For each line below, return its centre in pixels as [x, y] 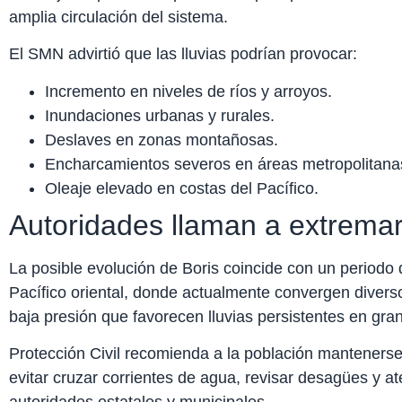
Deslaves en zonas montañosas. [162, 140]
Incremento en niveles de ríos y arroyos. [188, 91]
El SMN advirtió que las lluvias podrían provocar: [183, 54]
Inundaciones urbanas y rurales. [160, 115]
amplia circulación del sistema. [118, 17]
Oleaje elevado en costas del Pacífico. [182, 188]
